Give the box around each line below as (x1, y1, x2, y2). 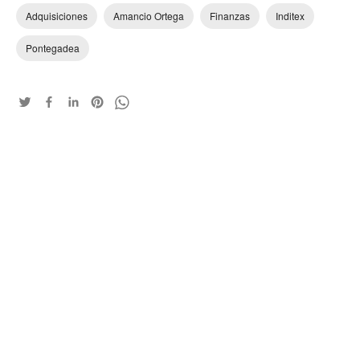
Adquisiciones (26, 9, 88, 22)
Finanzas (210, 9, 250, 22)
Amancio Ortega (113, 9, 184, 22)
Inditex (276, 9, 305, 22)
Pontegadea (26, 41, 80, 55)
